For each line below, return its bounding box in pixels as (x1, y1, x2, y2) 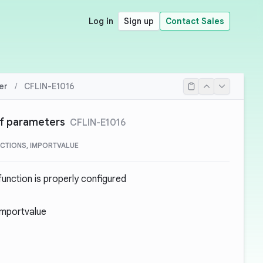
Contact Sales (166, 16, 224, 26)
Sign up (124, 16, 154, 26)
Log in (89, 16, 113, 26)
